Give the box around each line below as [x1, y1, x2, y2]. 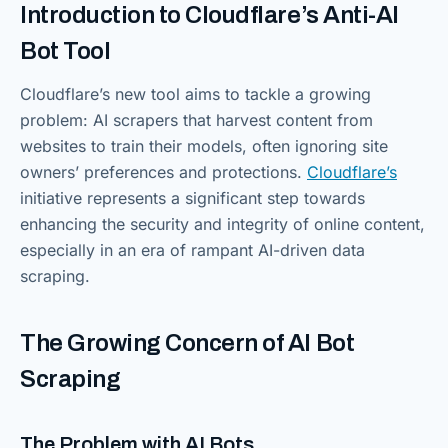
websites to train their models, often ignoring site [20, 136, 388, 156]
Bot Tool [20, 38, 111, 64]
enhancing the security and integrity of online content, [20, 214, 425, 234]
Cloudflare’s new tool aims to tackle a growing [20, 84, 371, 104]
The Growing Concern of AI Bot [20, 330, 355, 356]
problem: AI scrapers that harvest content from [20, 110, 373, 130]
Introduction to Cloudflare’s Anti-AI [20, 2, 399, 28]
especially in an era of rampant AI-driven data [20, 240, 365, 260]
